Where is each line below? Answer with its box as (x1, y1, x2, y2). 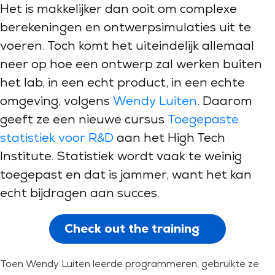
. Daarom (197, 93, 252, 109)
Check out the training (64, 220, 199, 236)
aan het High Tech (114, 130, 225, 145)
